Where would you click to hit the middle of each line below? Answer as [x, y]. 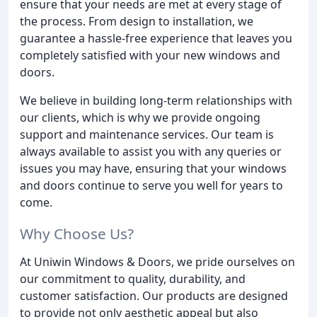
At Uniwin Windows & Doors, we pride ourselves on [157, 262]
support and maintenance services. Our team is [147, 134]
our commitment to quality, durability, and [133, 279]
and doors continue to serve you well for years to [151, 185]
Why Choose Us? [77, 234]
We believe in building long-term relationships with [156, 100]
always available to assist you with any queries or [151, 151]
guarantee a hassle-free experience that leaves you [156, 38]
